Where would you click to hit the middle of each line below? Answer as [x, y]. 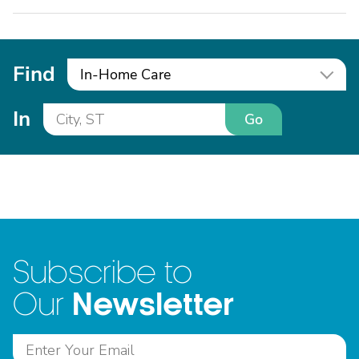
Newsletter [153, 305]
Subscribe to [103, 273]
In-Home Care [125, 75]
